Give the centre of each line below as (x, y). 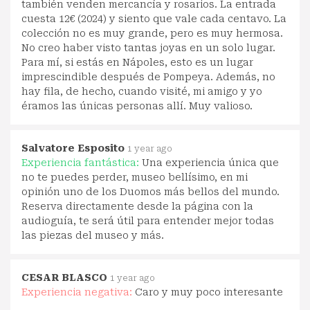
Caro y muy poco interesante (209, 292)
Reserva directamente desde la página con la (137, 206)
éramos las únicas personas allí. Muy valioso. (137, 106)
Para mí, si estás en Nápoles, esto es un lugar (137, 62)
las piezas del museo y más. (93, 235)
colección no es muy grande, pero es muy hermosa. (152, 33)
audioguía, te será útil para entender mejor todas (148, 220)
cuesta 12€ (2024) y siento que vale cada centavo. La (154, 18)
